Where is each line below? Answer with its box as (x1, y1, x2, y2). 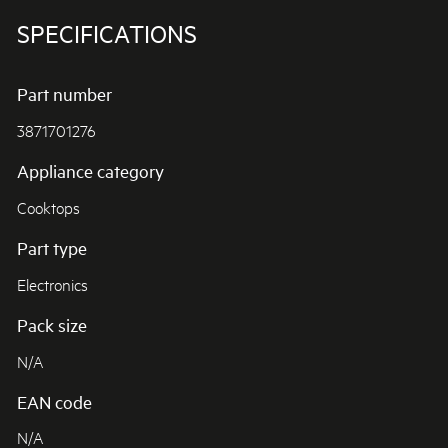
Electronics (16, 272, 88, 294)
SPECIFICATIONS (16, 17, 197, 50)
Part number (16, 82, 112, 107)
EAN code (16, 389, 92, 414)
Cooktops (16, 195, 80, 217)
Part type (16, 236, 87, 260)
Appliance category (16, 159, 164, 184)
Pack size (16, 312, 87, 337)
